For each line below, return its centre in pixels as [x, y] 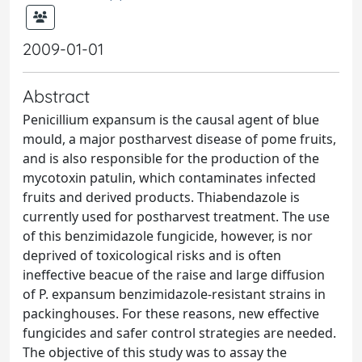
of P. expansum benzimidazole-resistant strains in [174, 294]
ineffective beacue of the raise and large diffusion [174, 275]
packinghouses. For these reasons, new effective [171, 314]
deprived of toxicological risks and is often [152, 255]
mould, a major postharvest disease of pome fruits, [179, 139]
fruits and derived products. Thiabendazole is [161, 197]
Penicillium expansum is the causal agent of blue [171, 120]
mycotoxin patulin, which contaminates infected [169, 178]
